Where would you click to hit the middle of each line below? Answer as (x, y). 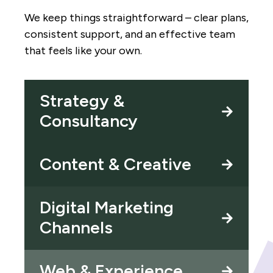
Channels (76, 227)
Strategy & (82, 100)
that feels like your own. (83, 50)
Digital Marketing (107, 207)
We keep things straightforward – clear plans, (136, 17)
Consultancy (89, 120)
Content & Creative (115, 164)
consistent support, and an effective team (130, 34)
